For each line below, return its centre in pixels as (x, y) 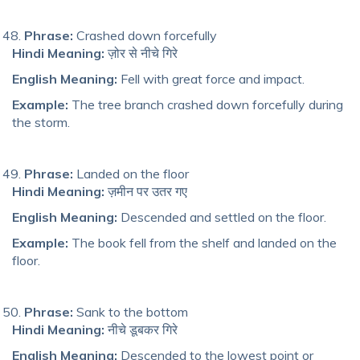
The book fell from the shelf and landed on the (202, 242)
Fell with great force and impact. (211, 78)
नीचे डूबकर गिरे (141, 329)
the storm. (41, 122)
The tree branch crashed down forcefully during (206, 104)
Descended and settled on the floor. (222, 217)
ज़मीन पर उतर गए (146, 191)
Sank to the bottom (131, 311)
